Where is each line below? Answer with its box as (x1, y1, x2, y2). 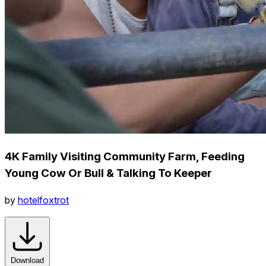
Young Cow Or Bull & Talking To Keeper (5, 166, 212, 180)
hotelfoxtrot (18, 194, 69, 206)
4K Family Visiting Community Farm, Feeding (5, 149, 245, 163)
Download (11, 255, 44, 265)
